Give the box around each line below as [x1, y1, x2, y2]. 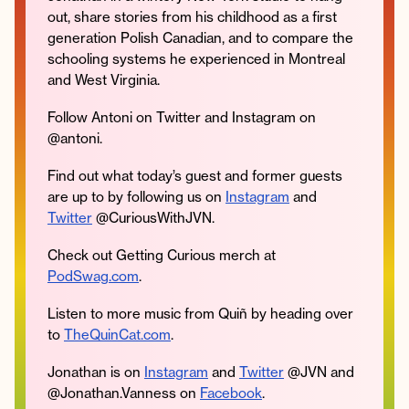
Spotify [231, 77, 290, 100]
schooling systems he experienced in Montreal [47, 49, 345, 68]
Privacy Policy [195, 153, 282, 172]
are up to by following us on [47, 187, 225, 205]
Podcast [191, 98, 260, 121]
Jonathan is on [47, 362, 144, 381]
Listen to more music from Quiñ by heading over [47, 304, 353, 322]
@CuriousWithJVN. [92, 208, 215, 226]
